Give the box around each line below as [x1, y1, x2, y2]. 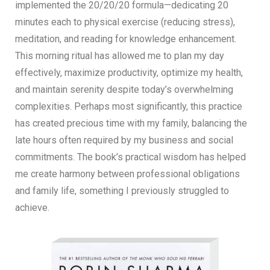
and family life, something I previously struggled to [15, 184, 229, 196]
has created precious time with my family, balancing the [15, 117, 247, 129]
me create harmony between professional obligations [15, 168, 240, 180]
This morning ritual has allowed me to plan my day [15, 49, 224, 61]
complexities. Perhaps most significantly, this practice [15, 100, 242, 112]
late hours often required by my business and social [15, 134, 233, 146]
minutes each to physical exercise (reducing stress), [15, 16, 235, 28]
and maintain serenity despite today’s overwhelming [15, 83, 233, 95]
